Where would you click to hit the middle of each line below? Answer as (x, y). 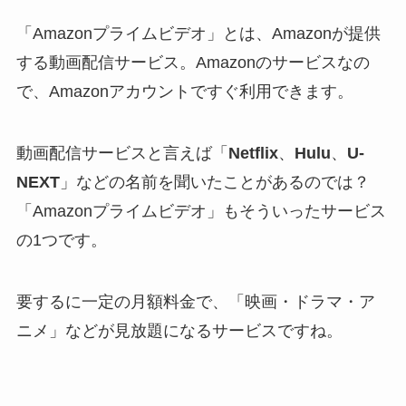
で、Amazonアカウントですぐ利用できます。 (184, 91)
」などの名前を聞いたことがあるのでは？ (214, 182)
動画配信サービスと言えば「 (122, 153)
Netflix (253, 153)
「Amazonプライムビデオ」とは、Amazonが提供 (198, 33)
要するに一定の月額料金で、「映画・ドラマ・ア (195, 301)
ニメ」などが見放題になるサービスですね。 (179, 330)
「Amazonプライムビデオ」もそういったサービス (201, 211)
